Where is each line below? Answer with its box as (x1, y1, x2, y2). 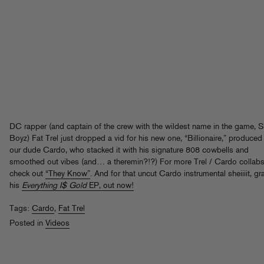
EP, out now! (87, 181, 134, 190)
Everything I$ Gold (22, 181, 87, 190)
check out (9, 169, 45, 179)
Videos (45, 219, 70, 228)
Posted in (9, 219, 45, 228)
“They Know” (45, 169, 90, 179)
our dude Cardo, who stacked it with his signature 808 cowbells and (9, 146, 249, 155)
